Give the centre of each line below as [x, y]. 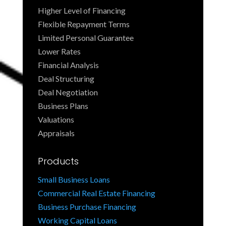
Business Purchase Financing [87, 207]
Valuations [56, 120]
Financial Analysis [68, 65]
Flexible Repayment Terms [83, 24]
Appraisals [56, 133]
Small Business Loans [74, 180]
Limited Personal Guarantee [86, 38]
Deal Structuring [66, 79]
